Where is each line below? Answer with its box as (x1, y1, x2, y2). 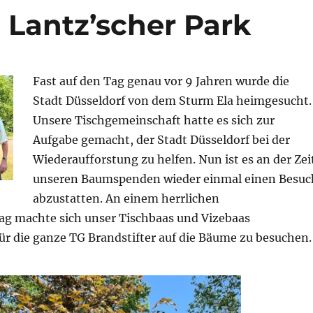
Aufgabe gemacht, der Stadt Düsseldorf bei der (32, 133, 290, 147)
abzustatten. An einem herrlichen (32, 191, 219, 206)
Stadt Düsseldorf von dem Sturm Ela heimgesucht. (32, 94, 312, 108)
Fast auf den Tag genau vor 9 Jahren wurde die (32, 74, 289, 89)
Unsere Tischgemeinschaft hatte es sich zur (32, 113, 275, 128)
